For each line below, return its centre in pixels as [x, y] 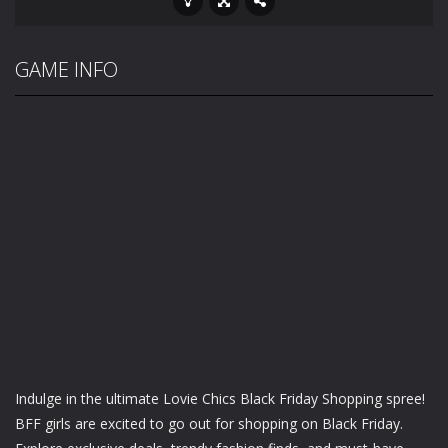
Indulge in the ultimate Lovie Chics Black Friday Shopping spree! [220, 399]
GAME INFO [66, 70]
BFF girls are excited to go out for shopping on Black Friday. [209, 424]
